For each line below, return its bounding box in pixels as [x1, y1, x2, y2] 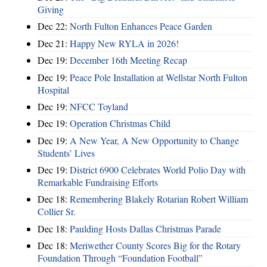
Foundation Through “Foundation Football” [38, 252, 203, 265]
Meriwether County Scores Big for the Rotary [70, 239, 241, 252]
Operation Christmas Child [70, 117, 170, 130]
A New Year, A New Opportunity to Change [70, 133, 239, 147]
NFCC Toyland [70, 100, 128, 113]
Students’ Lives [38, 146, 95, 159]
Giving [38, 3, 64, 16]
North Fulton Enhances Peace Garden [70, 20, 212, 33]
